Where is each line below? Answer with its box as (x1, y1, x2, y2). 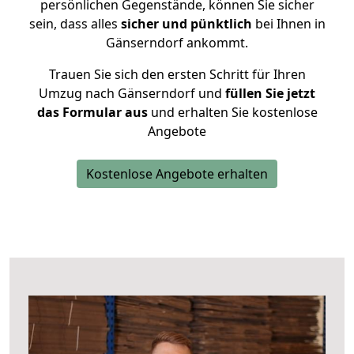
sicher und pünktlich (120, 15, 252, 32)
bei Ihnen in (251, 15, 326, 32)
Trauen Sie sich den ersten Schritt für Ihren (48, 66, 306, 83)
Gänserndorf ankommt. (106, 34, 248, 51)
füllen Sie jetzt (222, 85, 315, 102)
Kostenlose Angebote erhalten (86, 165, 268, 183)
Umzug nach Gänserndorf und (39, 85, 222, 102)
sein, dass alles (28, 15, 121, 32)
